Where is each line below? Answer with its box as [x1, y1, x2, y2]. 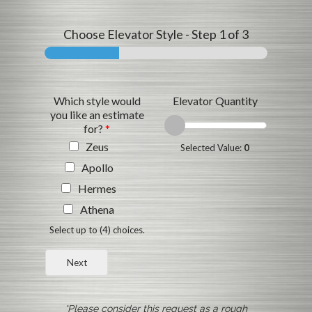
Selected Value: [180, 141, 244, 153]
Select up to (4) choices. [49, 224, 145, 235]
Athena [80, 202, 115, 216]
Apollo [81, 160, 114, 174]
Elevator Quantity [172, 93, 258, 107]
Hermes [78, 181, 117, 195]
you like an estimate [49, 107, 144, 121]
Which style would [53, 93, 141, 107]
